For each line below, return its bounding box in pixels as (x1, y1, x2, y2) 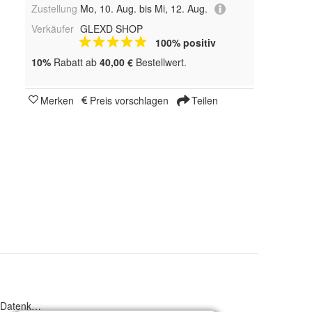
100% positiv (155, 36, 216, 50)
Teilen (189, 93, 218, 108)
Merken (40, 93, 74, 108)
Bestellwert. (133, 55, 187, 70)
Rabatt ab (51, 55, 100, 70)
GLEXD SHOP (79, 22, 143, 36)
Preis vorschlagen (90, 93, 169, 108)
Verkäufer (31, 22, 74, 36)
